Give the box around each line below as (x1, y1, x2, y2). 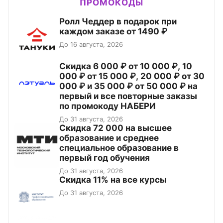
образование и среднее (59, 133, 159, 143)
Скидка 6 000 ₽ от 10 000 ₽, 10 (59, 61, 192, 72)
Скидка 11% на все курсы (59, 175, 167, 185)
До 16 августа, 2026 (59, 40, 123, 49)
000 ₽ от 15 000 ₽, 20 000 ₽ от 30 (59, 71, 205, 82)
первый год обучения (59, 153, 150, 163)
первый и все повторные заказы (59, 91, 197, 102)
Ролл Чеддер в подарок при (59, 16, 177, 27)
